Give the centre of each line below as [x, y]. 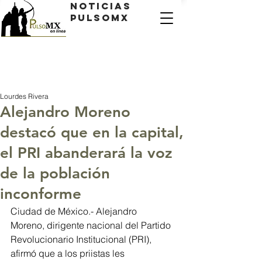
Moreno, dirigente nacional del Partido [92, 225]
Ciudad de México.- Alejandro [75, 211]
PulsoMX [100, 18]
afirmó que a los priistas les [69, 253]
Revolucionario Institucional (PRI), [82, 239]
